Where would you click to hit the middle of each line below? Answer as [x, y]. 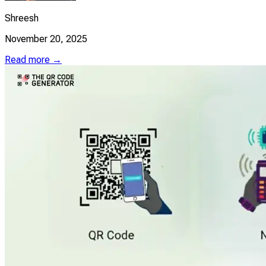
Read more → [33, 59]
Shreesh [22, 18]
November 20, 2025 [46, 39]
